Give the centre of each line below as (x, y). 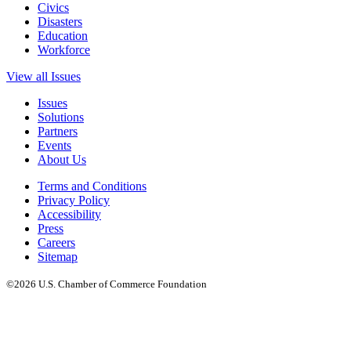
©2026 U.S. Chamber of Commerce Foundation (107, 284)
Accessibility (69, 215)
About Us (62, 160)
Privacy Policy (74, 201)
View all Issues (43, 77)
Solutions (61, 118)
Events (54, 146)
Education (63, 36)
